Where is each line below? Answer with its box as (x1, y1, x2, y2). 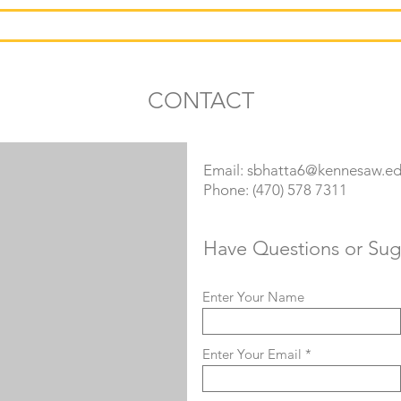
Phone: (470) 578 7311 (203, 181, 347, 199)
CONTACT (147, 87, 254, 114)
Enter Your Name (202, 288, 304, 305)
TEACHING (171, 17, 230, 33)
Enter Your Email (202, 346, 302, 363)
